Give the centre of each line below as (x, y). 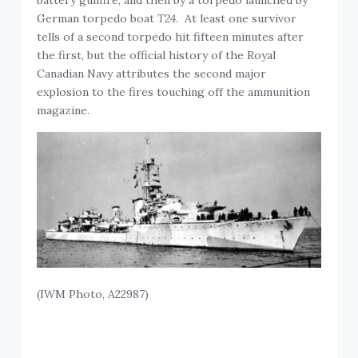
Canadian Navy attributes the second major (152, 73)
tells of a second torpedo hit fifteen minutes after (171, 36)
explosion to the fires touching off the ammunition (174, 91)
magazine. (64, 110)
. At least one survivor (237, 18)
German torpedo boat (97, 18)
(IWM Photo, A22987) (93, 294)
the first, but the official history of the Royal (157, 55)
